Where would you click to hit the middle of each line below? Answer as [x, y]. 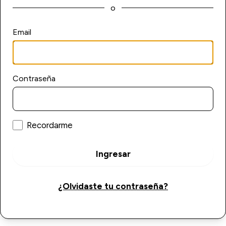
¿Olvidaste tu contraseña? [113, 186]
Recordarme [50, 125]
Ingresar [113, 154]
